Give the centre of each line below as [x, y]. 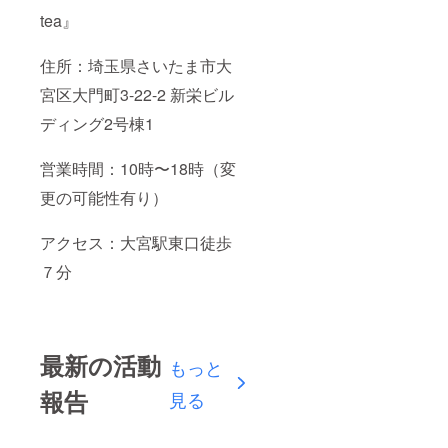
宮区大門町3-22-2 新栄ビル [137, 94]
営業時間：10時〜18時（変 [138, 168]
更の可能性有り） [104, 197]
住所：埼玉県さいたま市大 [136, 65]
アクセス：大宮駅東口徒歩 [136, 242]
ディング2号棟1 [97, 123]
